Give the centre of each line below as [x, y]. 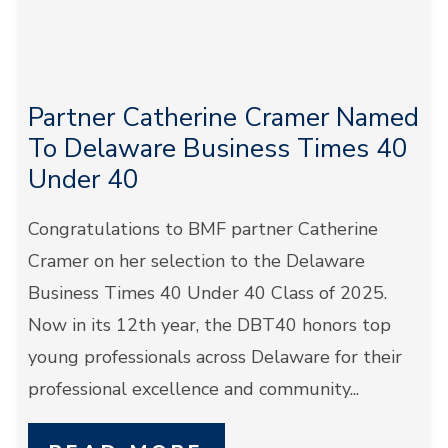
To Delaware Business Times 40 [217, 148]
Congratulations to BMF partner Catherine [202, 229]
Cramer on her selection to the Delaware [196, 261]
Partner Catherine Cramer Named [223, 117]
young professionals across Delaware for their [214, 357]
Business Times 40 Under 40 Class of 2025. [209, 293]
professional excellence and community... [193, 389]
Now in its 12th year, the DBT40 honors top [209, 325]
